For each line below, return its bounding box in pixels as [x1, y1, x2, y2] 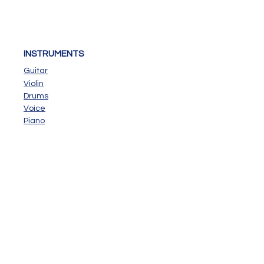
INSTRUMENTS [24, 49, 84, 58]
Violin [24, 80, 44, 88]
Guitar [24, 67, 48, 75]
